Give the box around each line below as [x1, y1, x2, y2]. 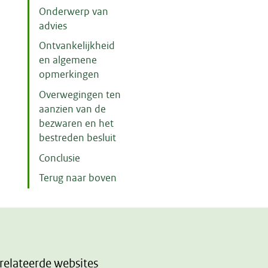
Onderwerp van [39, 5, 109, 18]
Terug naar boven [39, 172, 117, 185]
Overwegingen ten [39, 89, 121, 102]
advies [39, 19, 68, 32]
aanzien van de [39, 103, 106, 116]
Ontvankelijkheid [39, 39, 115, 53]
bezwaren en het [39, 117, 114, 130]
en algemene [39, 54, 98, 67]
